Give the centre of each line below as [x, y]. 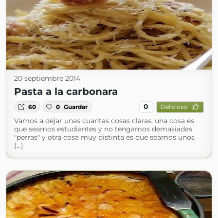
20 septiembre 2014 [47, 78]
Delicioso [174, 107]
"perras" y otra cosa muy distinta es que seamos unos [104, 137]
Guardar [76, 107]
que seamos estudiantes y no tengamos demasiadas [103, 129]
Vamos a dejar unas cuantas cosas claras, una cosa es [104, 120]
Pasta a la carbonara [66, 91]
